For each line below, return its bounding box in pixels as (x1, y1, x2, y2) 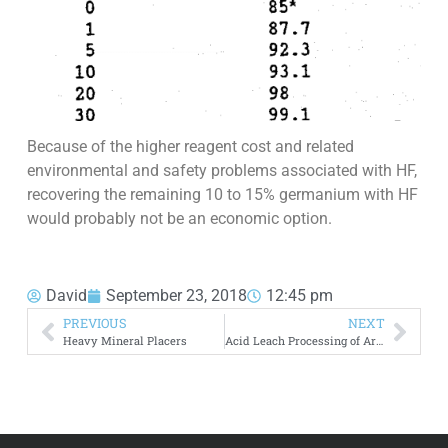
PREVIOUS (62, 315, 127, 332)
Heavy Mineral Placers (62, 333, 187, 349)
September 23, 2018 (105, 286, 247, 306)
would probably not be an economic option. (26, 209, 332, 229)
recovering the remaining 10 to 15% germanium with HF (26, 185, 418, 205)
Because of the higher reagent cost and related (26, 137, 354, 157)
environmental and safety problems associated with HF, (26, 161, 417, 181)
